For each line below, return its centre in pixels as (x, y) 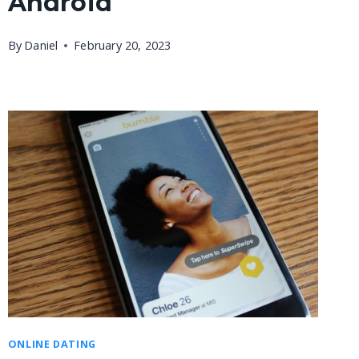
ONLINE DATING (52, 345)
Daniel (41, 45)
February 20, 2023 (123, 45)
